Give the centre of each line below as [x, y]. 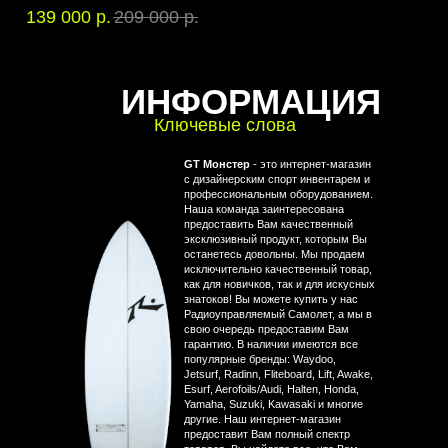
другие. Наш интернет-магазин [262, 419]
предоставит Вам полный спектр [266, 434]
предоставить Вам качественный [268, 224]
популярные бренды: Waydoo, [259, 359]
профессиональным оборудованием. [278, 194]
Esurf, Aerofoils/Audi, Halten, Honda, [271, 389]
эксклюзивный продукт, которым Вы [275, 239]
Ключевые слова [224, 125]
